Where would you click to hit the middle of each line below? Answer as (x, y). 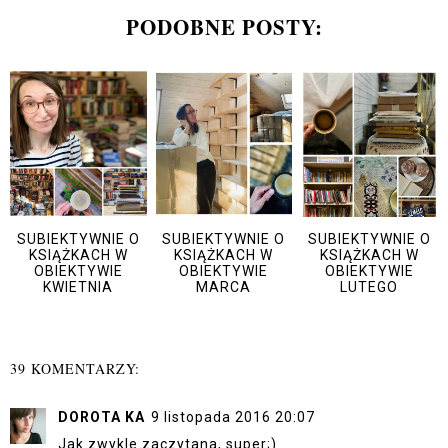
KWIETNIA (78, 287)
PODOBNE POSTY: (224, 27)
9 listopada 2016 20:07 (233, 416)
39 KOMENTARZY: (75, 368)
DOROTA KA (101, 416)
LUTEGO (369, 287)
